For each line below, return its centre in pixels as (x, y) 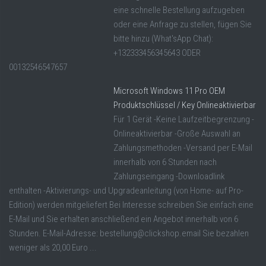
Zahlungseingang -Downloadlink (169, 177)
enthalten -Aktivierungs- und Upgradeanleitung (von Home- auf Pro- (126, 191)
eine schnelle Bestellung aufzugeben (179, 10)
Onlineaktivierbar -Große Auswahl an (177, 134)
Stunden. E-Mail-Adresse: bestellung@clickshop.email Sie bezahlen (129, 234)
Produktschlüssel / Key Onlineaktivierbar (185, 105)
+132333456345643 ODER (157, 53)
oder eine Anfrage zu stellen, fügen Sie (183, 25)
